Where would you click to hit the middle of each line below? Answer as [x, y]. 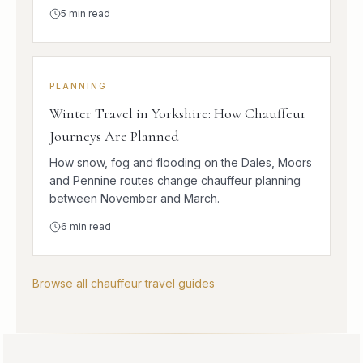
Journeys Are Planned [114, 136]
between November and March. [135, 198]
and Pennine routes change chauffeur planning [175, 180]
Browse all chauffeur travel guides [124, 283]
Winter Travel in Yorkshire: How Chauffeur [178, 113]
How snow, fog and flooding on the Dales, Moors [181, 162]
